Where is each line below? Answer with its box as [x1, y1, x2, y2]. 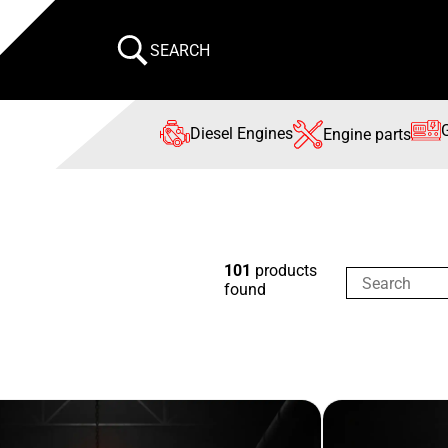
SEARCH [150, 40, 211, 60]
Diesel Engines [190, 123, 294, 143]
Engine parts [323, 125, 412, 145]
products [251, 261, 317, 280]
